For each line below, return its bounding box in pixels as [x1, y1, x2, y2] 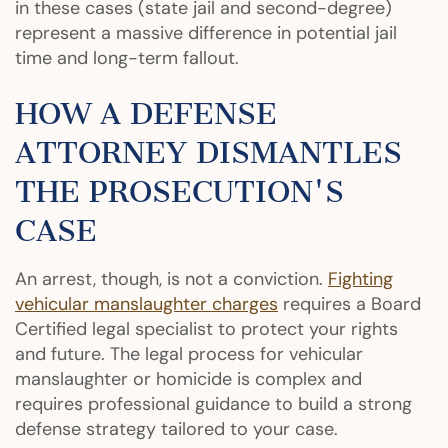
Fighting [328, 266, 393, 291]
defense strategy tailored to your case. [15, 416, 338, 441]
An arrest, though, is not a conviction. [15, 266, 328, 291]
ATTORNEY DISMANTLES [15, 134, 402, 171]
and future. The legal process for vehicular [15, 341, 363, 366]
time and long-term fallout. [15, 45, 239, 70]
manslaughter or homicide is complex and [15, 366, 362, 391]
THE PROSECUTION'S [15, 173, 344, 210]
